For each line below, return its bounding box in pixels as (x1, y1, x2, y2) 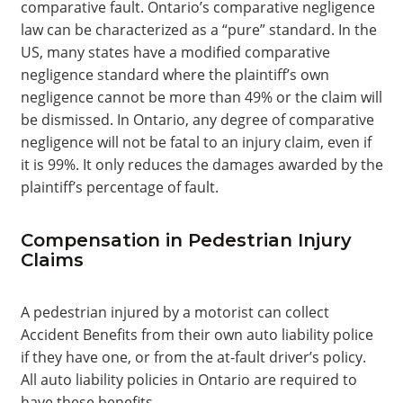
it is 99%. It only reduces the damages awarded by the (20, 155, 383, 175)
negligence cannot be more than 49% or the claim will (20, 87, 382, 107)
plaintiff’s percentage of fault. (20, 177, 219, 197)
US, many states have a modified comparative (20, 42, 330, 62)
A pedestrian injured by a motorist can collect (20, 302, 329, 322)
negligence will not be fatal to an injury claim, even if (20, 132, 372, 152)
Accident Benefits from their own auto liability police (20, 325, 373, 345)
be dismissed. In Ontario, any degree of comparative (20, 110, 374, 130)
